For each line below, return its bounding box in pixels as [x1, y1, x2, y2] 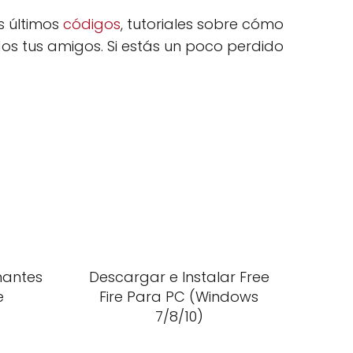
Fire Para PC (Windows [99, 287, 259, 307]
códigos [63, 14, 121, 34]
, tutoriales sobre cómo [121, 14, 284, 34]
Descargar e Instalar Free [88, 267, 269, 287]
